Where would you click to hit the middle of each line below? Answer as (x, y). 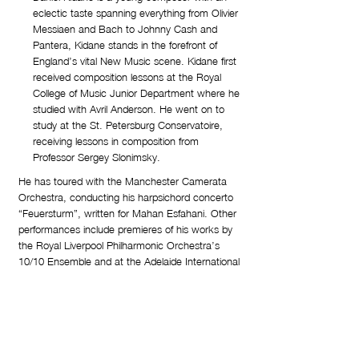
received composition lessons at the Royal (127, 77)
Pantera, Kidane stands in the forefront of (125, 45)
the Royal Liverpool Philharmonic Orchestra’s (119, 245)
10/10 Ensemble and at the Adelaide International (129, 261)
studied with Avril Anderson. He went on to (129, 109)
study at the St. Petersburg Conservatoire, (128, 125)
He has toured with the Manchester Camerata (123, 181)
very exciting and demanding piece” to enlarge (122, 325)
